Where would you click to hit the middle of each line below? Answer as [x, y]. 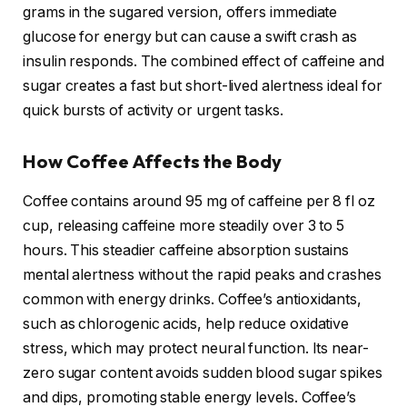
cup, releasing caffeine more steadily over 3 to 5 [184, 226]
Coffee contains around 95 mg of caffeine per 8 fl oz [199, 202]
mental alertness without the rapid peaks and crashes [202, 275]
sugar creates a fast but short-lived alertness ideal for [203, 86]
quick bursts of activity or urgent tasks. [153, 111]
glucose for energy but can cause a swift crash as [190, 37]
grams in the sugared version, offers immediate [180, 13]
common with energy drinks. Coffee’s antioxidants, [193, 300]
